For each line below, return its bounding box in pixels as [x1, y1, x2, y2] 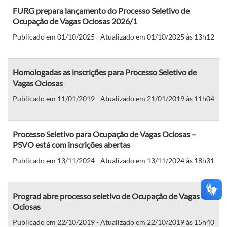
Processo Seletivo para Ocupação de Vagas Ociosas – [13, 129, 196, 139]
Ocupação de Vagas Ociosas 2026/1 [13, 16, 137, 26]
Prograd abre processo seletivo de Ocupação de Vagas [13, 191, 200, 201]
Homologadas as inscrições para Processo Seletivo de [13, 67, 197, 77]
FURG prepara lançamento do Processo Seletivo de [13, 5, 190, 15]
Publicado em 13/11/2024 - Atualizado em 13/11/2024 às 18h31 [13, 156, 214, 165]
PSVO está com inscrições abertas [13, 139, 130, 149]
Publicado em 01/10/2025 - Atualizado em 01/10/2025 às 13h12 [13, 32, 214, 41]
